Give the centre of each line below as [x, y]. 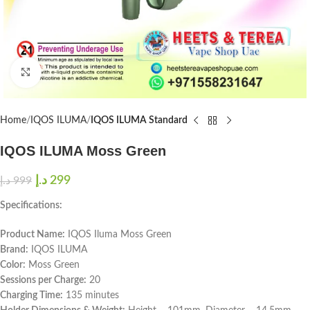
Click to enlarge [72, 72]
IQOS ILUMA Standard [139, 120]
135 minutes [91, 295]
